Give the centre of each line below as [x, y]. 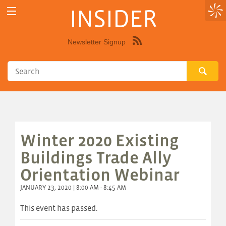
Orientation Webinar [100, 175]
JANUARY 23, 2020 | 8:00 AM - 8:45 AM [73, 188]
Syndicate [160, 49]
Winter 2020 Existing [99, 140]
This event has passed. [59, 208]
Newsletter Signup [97, 42]
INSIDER [113, 18]
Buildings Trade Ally [96, 158]
